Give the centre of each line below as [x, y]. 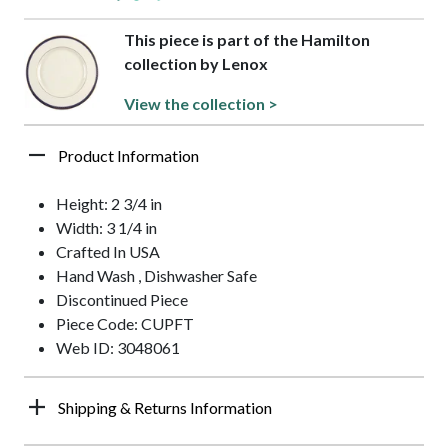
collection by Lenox [196, 64]
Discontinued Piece [122, 300]
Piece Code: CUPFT [125, 324]
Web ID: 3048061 [118, 348]
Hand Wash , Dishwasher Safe [156, 276]
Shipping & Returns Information [165, 408]
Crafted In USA [108, 252]
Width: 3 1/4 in [106, 228]
